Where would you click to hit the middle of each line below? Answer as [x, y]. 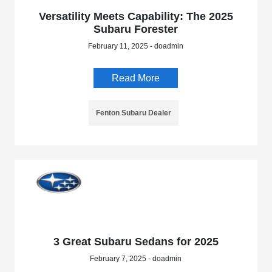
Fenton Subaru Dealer [133, 113]
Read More [136, 78]
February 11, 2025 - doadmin [136, 46]
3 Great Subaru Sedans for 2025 [136, 242]
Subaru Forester [136, 29]
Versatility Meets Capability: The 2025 [136, 17]
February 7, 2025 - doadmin [136, 259]
